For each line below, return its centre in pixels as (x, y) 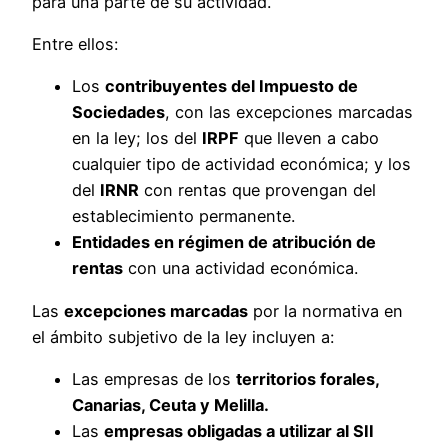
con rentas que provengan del (257, 190)
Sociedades (118, 112)
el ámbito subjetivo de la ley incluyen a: (183, 336)
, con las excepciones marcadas (289, 112)
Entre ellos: (75, 43)
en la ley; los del (137, 138)
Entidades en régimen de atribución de (224, 242)
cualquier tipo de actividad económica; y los (241, 164)
